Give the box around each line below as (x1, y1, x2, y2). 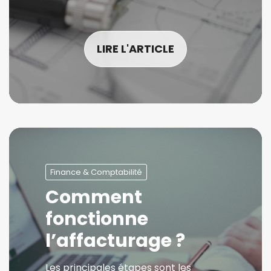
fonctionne (45, 206, 148, 232)
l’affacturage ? (45, 228, 185, 253)
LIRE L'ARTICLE (97, 41, 174, 56)
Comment (45, 184, 142, 210)
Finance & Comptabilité (50, 166, 142, 178)
